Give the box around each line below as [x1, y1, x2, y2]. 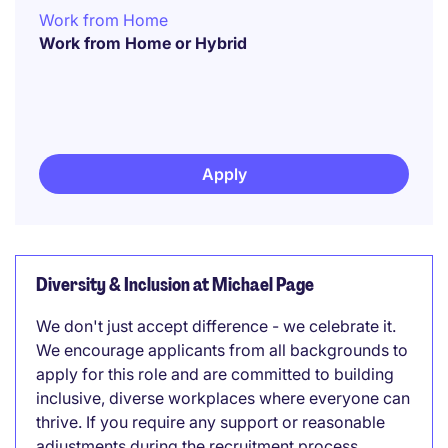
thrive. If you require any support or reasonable [36, 412, 385, 432]
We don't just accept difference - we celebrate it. [36, 316, 396, 336]
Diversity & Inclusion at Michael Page [36, 273, 314, 297]
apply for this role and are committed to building [36, 364, 394, 384]
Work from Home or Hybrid [39, 33, 247, 53]
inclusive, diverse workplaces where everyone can [36, 388, 410, 408]
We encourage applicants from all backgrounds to [36, 340, 408, 360]
